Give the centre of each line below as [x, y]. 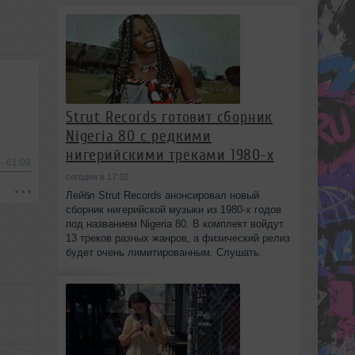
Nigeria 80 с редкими [138, 136]
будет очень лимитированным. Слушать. [164, 253]
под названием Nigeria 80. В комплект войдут [174, 224]
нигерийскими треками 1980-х [170, 155]
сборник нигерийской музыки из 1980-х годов [173, 210]
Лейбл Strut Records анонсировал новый [162, 196]
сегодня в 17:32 [97, 177]
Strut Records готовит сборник [169, 117]
